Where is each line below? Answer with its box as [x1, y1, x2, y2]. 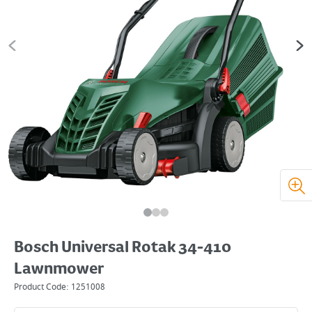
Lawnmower [14, 260, 104, 279]
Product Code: [14, 281, 71, 293]
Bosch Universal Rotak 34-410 [14, 239, 231, 257]
